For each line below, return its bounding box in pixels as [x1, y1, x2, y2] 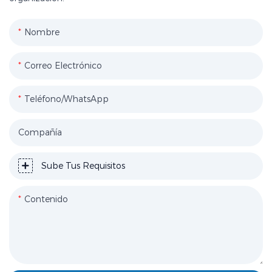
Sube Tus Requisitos [41, 160, 125, 171]
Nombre [24, 26, 59, 38]
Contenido [24, 193, 68, 205]
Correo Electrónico [24, 59, 102, 71]
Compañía [18, 126, 62, 138]
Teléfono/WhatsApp [24, 93, 109, 104]
